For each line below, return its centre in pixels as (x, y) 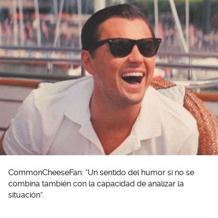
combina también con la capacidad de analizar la (96, 183)
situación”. (26, 195)
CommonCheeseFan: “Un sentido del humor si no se (101, 172)
